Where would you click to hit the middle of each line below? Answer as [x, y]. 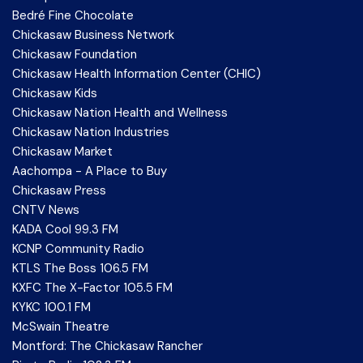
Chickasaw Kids [55, 93]
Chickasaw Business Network [93, 35]
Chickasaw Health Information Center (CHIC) [137, 74]
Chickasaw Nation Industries [91, 132]
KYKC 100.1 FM [51, 307]
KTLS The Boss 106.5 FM [80, 268]
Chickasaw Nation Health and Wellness [120, 113]
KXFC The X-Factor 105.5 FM [92, 288]
